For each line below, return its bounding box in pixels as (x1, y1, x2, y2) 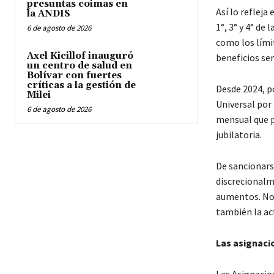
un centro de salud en (27, 60, 132, 72)
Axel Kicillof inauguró (27, 50, 133, 62)
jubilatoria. (215, 128, 262, 141)
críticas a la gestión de (27, 80, 136, 92)
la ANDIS (27, 8, 70, 20)
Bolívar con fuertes (27, 70, 122, 82)
